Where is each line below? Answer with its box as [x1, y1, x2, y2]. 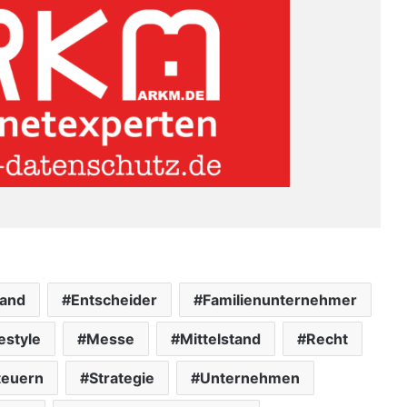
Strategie [89, 369, 154, 387]
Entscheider [70, 291, 157, 309]
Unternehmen [200, 369, 300, 387]
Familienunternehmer [202, 291, 357, 309]
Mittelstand [179, 330, 261, 348]
